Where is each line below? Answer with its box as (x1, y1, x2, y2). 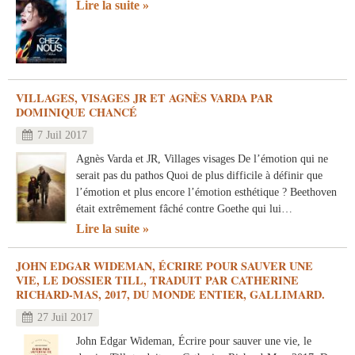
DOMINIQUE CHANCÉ (16, 104, 137, 121)
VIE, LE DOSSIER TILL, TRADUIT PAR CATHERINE (16, 272, 299, 289)
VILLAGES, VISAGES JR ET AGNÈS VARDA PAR (16, 90, 273, 107)
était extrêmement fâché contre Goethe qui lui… (76, 202, 292, 216)
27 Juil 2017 (37, 311, 93, 324)
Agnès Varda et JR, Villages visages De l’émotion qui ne (76, 152, 328, 166)
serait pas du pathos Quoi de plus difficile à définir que (76, 169, 323, 182)
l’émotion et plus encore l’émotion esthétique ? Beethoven (76, 185, 337, 199)
